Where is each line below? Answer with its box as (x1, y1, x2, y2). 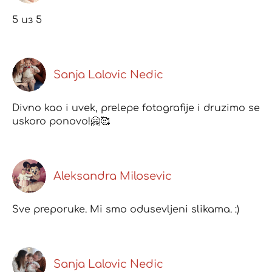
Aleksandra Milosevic (53, 170, 172, 183)
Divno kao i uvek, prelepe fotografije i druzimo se (12, 102, 260, 114)
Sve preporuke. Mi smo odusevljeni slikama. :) (12, 204, 239, 216)
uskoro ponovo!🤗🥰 (12, 115, 110, 127)
